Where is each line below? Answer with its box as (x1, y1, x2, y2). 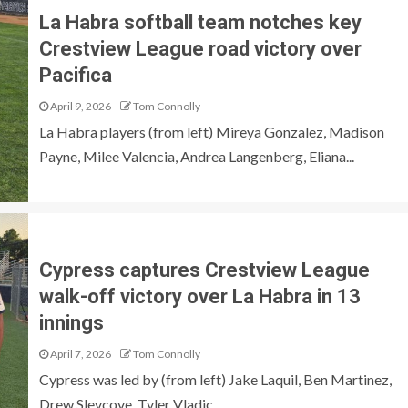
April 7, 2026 (47, 346, 111, 361)
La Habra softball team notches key (38, 10, 362, 34)
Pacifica (38, 63, 112, 87)
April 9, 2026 (47, 98, 111, 113)
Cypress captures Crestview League (38, 258, 370, 281)
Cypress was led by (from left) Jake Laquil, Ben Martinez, (38, 370, 392, 388)
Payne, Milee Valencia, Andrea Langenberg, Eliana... (38, 147, 354, 165)
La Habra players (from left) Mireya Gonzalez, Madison (38, 122, 384, 140)
